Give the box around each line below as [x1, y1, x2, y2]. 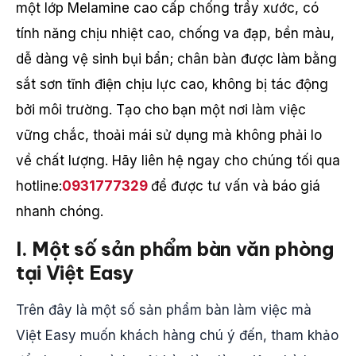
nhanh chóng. [16, 203, 103, 219]
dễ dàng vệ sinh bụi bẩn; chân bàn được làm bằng [16, 51, 337, 67]
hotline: [16, 178, 62, 194]
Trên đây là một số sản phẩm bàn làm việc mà [16, 302, 311, 318]
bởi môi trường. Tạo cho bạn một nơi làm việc [16, 102, 306, 118]
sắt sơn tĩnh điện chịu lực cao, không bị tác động [16, 76, 328, 92]
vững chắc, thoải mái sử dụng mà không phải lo [16, 127, 322, 143]
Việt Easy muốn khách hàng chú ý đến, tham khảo [16, 327, 339, 343]
